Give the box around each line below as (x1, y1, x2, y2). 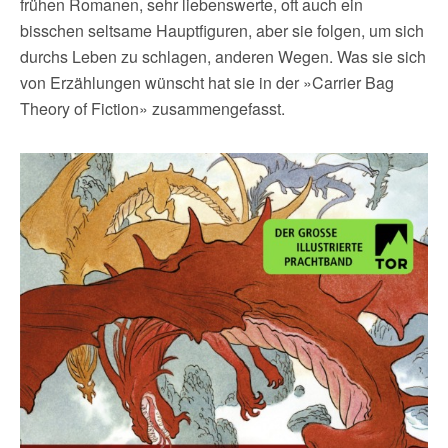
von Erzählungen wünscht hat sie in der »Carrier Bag (20, 71, 394, 95)
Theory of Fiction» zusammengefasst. (20, 97, 285, 121)
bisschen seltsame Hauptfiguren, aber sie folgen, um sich (20, 19, 424, 43)
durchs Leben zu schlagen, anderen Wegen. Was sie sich (20, 45, 426, 69)
